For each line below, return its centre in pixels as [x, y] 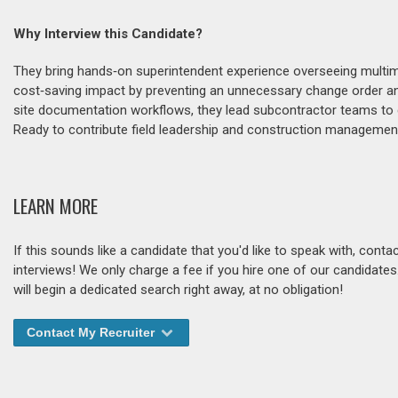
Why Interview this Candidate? [108, 34]
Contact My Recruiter [92, 333]
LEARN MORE [56, 206]
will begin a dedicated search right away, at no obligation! [178, 290]
